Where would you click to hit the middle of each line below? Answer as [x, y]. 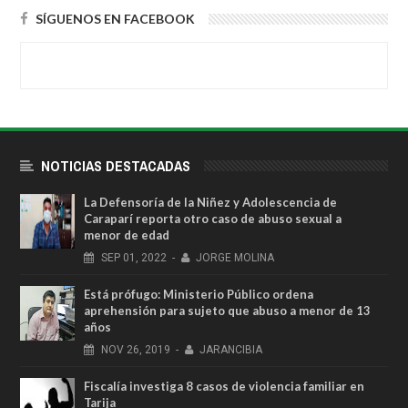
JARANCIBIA [231, 350]
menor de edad [127, 235]
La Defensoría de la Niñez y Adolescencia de [210, 203]
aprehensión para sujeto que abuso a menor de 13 [227, 311]
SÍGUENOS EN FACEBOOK [115, 19]
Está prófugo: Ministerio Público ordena [199, 295]
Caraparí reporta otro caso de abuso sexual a [213, 219]
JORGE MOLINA [235, 258]
